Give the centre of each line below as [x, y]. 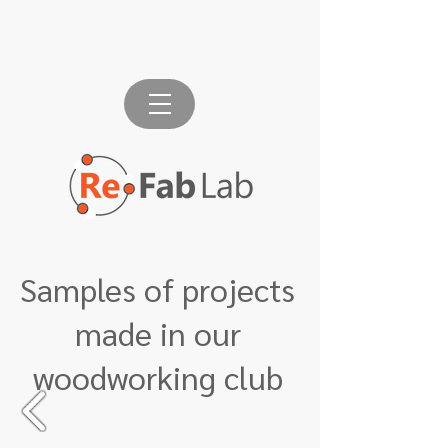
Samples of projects [157, 288]
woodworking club [157, 376]
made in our [157, 332]
